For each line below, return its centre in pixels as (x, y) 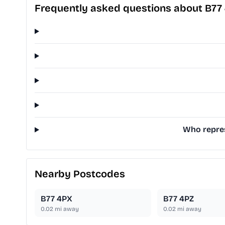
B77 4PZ (178, 199)
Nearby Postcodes (80, 174)
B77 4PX (57, 199)
